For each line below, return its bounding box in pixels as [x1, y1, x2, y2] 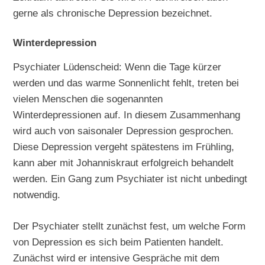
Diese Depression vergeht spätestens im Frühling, [13, 141, 235, 153]
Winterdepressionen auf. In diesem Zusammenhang [13, 109, 241, 121]
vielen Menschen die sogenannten [13, 93, 163, 105]
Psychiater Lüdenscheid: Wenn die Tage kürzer [13, 61, 222, 73]
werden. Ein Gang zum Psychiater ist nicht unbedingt [13, 173, 248, 185]
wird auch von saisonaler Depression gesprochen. [13, 125, 234, 137]
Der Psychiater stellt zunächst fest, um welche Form [13, 220, 246, 232]
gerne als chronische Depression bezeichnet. [13, 7, 213, 20]
